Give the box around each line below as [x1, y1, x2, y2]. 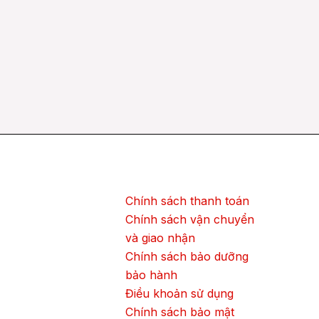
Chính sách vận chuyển [125, 212, 254, 227]
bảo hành [125, 268, 177, 283]
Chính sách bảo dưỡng [125, 249, 249, 264]
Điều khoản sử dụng [125, 286, 234, 301]
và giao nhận [125, 231, 195, 246]
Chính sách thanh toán [125, 194, 249, 209]
